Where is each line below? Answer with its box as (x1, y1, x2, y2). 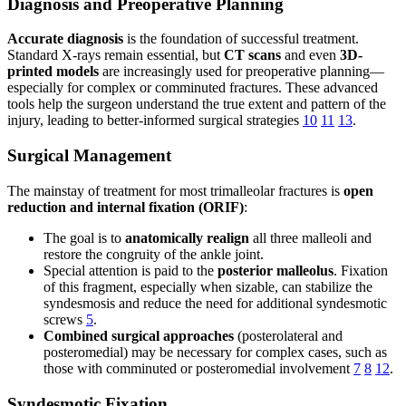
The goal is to (43, 229, 125, 246)
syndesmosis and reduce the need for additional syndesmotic (43, 295, 387, 311)
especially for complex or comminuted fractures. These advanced (7, 80, 378, 96)
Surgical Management (7, 146, 171, 166)
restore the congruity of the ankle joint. (43, 246, 264, 262)
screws (43, 311, 86, 327)
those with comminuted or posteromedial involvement (43, 360, 353, 376)
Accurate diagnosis (7, 31, 123, 47)
